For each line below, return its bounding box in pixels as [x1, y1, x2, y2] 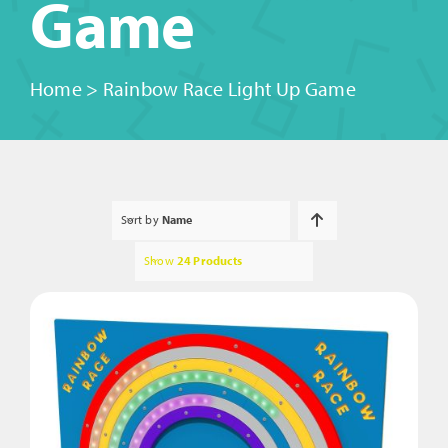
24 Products [176, 253, 242, 268]
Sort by [120, 212, 162, 227]
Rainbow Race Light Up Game [102, 75, 356, 101]
